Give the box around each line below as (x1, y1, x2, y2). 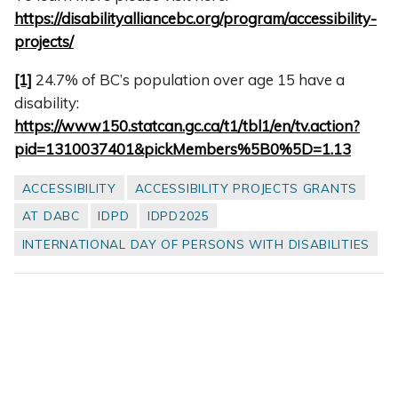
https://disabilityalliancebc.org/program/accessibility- (14, 8, 377, 28)
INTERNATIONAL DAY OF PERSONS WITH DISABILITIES (21, 235, 370, 251)
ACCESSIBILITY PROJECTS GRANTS (134, 180, 357, 196)
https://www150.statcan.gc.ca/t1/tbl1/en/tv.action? (14, 115, 360, 135)
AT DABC (21, 208, 80, 224)
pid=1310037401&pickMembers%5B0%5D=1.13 (14, 139, 351, 158)
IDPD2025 (147, 208, 210, 224)
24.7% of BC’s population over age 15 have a (32, 69, 345, 89)
